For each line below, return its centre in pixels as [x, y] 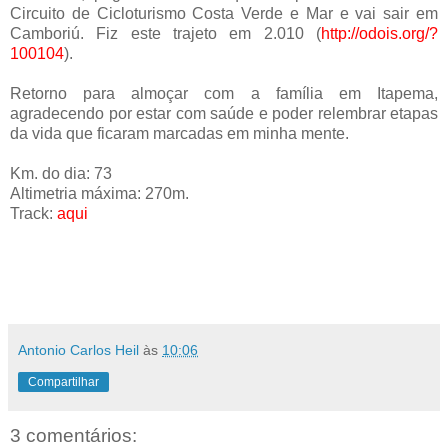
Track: [33, 213]
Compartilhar [63, 381]
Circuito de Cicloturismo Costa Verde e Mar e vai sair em [224, 13]
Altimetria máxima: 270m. [99, 193]
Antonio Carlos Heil [78, 349]
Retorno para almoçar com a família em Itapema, [224, 93]
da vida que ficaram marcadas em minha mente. [179, 133]
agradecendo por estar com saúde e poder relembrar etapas [224, 113]
